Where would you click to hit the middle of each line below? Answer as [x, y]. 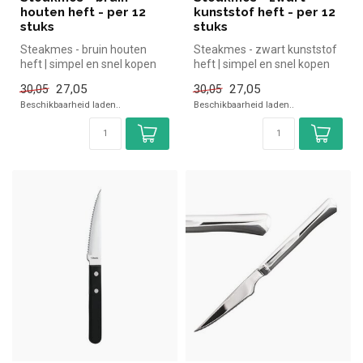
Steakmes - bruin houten [83, 49]
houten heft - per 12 [83, 12]
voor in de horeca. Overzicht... [95, 78]
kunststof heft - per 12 [265, 12]
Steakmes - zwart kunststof [265, 49]
